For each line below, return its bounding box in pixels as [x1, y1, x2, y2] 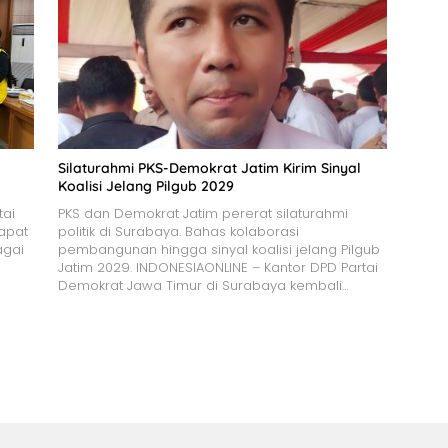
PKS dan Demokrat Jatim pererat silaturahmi [57, 204, 348, 224]
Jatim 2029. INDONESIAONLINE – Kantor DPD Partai [57, 258, 378, 278]
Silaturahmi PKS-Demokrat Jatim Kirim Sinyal [57, 159, 361, 178]
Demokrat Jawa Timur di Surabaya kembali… [57, 276, 349, 296]
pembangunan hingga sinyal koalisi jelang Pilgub [57, 240, 380, 260]
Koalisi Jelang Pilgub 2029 [57, 177, 234, 196]
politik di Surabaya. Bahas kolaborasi [57, 222, 299, 242]
